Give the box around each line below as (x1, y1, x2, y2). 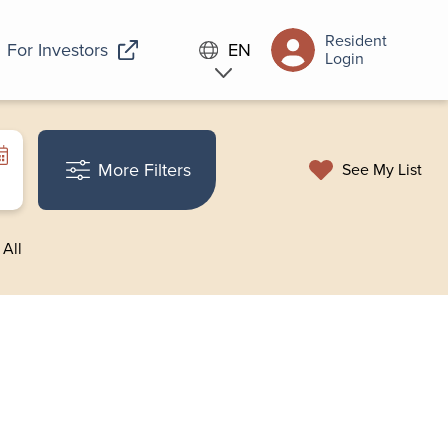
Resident (324, 29, 387, 52)
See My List (342, 158, 422, 181)
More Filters (98, 157, 191, 183)
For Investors (7, 36, 109, 63)
